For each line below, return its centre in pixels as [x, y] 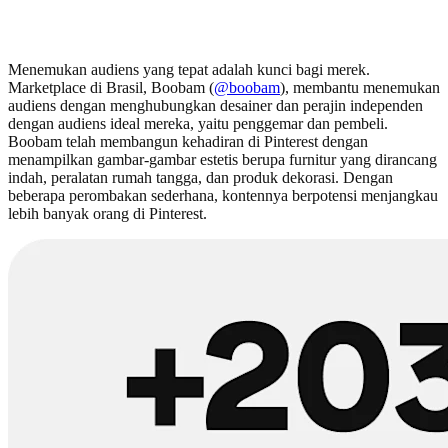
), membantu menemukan [360, 88]
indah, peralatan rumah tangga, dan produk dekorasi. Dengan [200, 178]
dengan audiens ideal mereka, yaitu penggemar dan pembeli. [198, 124]
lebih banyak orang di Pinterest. [107, 214]
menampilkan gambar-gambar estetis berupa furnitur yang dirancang [222, 160]
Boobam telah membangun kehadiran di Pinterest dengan [188, 142]
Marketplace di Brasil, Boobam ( [111, 88]
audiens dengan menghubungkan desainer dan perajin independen [215, 106]
